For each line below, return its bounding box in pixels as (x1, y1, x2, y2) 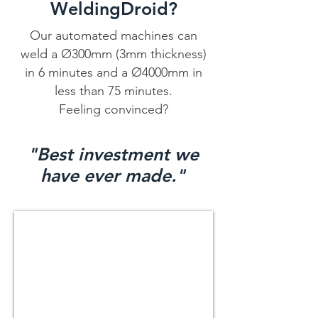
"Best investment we (27, 143, 199, 165)
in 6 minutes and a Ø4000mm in (24, 65, 202, 80)
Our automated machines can (29, 28, 197, 43)
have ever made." (40, 165, 185, 186)
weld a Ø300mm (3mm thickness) (20, 46, 207, 62)
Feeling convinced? (58, 102, 168, 117)
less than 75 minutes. (54, 83, 172, 99)
